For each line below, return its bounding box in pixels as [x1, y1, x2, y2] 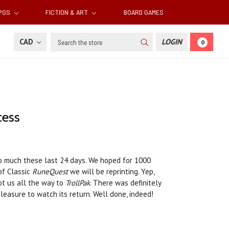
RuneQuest [32, 167, 68, 177]
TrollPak [65, 178, 90, 188]
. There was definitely [90, 178, 161, 188]
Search [51, 33, 74, 43]
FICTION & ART [45, 8, 90, 17]
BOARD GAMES [123, 8, 164, 17]
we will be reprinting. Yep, [68, 167, 154, 177]
